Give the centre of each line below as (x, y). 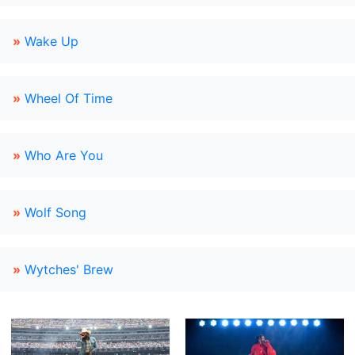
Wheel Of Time (69, 98)
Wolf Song (55, 212)
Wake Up (52, 41)
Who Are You (64, 155)
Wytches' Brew (69, 269)
